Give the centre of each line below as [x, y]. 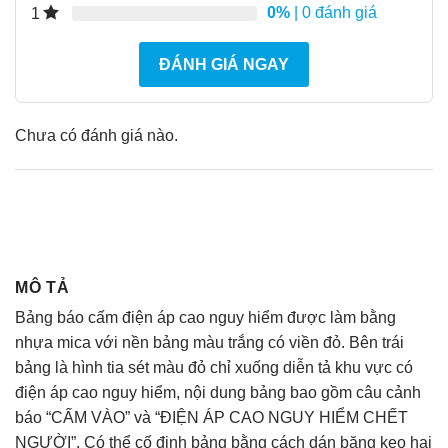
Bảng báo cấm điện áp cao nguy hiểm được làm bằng [205, 317]
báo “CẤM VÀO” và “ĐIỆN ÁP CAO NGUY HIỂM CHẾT [211, 417]
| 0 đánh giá [333, 13]
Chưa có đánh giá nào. [96, 136]
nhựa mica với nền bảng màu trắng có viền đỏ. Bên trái [209, 342]
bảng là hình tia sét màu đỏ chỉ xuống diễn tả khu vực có [214, 367]
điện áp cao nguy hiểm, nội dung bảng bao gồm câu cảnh [218, 392]
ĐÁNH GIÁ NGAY [224, 65]
